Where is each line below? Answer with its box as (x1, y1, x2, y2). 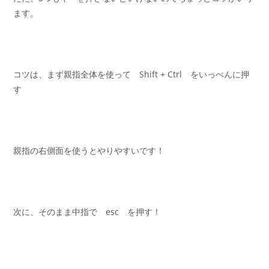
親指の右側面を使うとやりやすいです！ (13, 144, 165, 156)
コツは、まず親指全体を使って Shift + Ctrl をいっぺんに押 (13, 68, 250, 80)
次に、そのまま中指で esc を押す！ (13, 205, 162, 217)
